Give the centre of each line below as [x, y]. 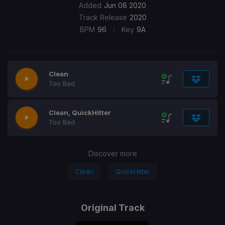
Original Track [113, 208]
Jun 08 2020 [125, 5]
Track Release [103, 17]
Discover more [113, 153]
